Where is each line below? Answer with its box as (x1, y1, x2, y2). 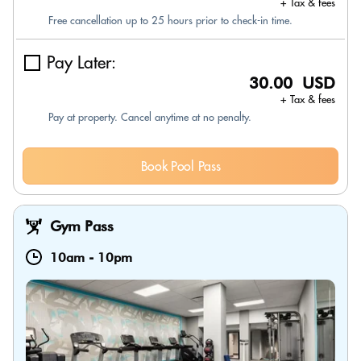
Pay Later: (47, 52, 116, 73)
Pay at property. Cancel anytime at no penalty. (48, 110, 251, 123)
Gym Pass (50, 218, 114, 234)
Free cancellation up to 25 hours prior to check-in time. (48, 14, 293, 27)
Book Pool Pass (140, 158, 221, 174)
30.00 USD (249, 73, 335, 93)
